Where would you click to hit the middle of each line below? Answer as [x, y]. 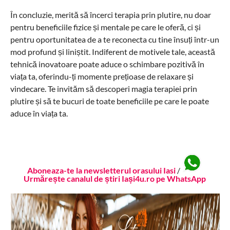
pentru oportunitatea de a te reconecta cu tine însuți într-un [114, 39]
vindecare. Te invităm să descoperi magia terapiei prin [103, 89]
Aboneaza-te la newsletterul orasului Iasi [102, 170]
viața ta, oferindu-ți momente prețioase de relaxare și [102, 76]
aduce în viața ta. [39, 113]
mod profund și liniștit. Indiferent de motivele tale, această [112, 52]
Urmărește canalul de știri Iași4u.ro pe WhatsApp [115, 178]
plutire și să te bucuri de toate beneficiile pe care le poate [109, 101]
